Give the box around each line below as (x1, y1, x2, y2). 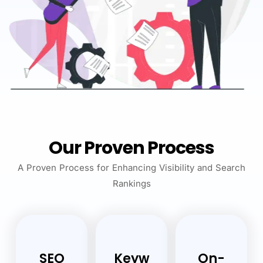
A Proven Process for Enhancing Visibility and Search (18, 161, 245, 173)
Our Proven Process (49, 135, 214, 160)
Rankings (112, 177, 151, 189)
